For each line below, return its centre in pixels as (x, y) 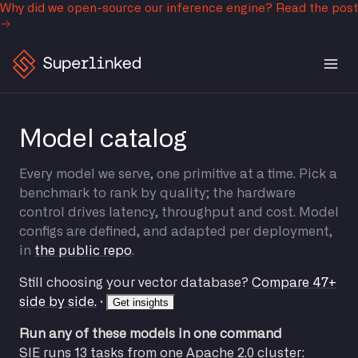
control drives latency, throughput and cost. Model (179, 212)
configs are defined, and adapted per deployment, (176, 231)
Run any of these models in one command (151, 334)
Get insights (141, 302)
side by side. (58, 302)
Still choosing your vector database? (135, 282)
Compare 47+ (294, 282)
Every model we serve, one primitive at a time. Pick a (178, 174)
